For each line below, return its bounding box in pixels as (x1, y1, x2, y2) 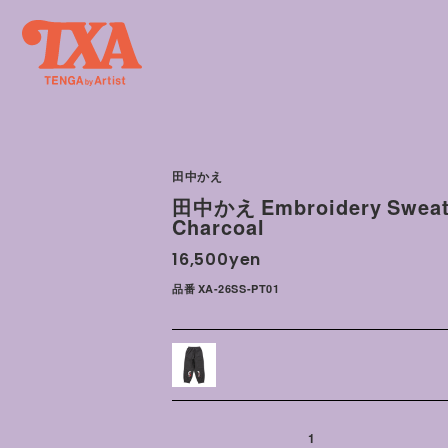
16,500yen (172, 248, 262, 271)
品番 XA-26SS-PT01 (172, 280, 280, 297)
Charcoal (172, 212, 265, 241)
